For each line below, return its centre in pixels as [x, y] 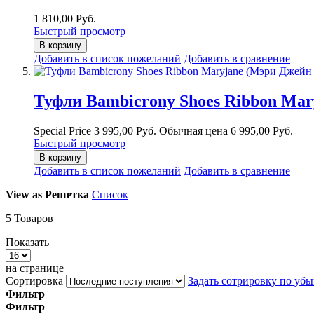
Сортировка [34, 281]
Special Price [62, 131]
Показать [27, 243]
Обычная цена [193, 131]
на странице [35, 268]
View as [24, 195]
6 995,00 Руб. [262, 131]
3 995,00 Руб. [125, 131]
